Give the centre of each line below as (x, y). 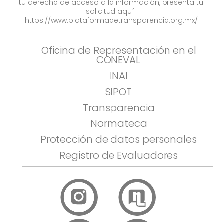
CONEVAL (118, 60)
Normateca (118, 124)
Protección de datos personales (119, 139)
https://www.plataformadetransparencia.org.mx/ (111, 20)
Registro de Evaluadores (118, 155)
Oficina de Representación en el (118, 50)
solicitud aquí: (111, 11)
